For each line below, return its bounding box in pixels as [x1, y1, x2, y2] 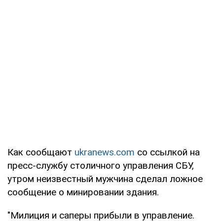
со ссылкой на [135, 146, 200, 158]
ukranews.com [74, 146, 135, 158]
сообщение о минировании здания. [7, 186, 159, 198]
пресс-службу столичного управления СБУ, [7, 159, 194, 171]
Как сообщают [7, 146, 74, 158]
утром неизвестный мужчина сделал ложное [7, 173, 203, 184]
